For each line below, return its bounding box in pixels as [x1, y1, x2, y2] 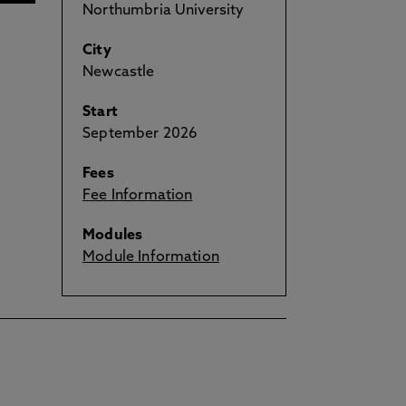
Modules [82, 228, 143, 243]
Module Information [82, 250, 219, 265]
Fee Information [82, 188, 193, 203]
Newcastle [82, 65, 155, 80]
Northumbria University [82, 4, 245, 18]
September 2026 [82, 127, 198, 141]
